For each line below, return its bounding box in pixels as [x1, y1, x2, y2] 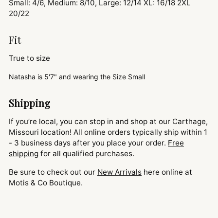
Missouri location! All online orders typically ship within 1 [9, 127, 207, 137]
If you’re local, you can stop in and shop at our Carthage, [9, 117, 208, 127]
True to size [9, 54, 50, 63]
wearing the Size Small [73, 73, 147, 81]
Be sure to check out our [9, 167, 97, 177]
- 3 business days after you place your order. [9, 138, 168, 148]
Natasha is [9, 73, 42, 81]
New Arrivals [97, 167, 142, 177]
